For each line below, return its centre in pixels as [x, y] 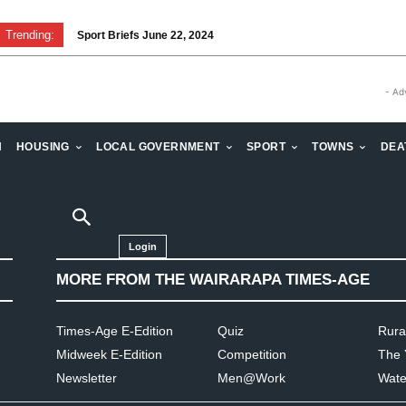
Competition [251, 354]
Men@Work [251, 378]
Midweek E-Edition [109, 354]
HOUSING [43, 147]
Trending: [30, 35]
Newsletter [87, 378]
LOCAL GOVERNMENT [158, 147]
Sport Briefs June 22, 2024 [146, 35]
